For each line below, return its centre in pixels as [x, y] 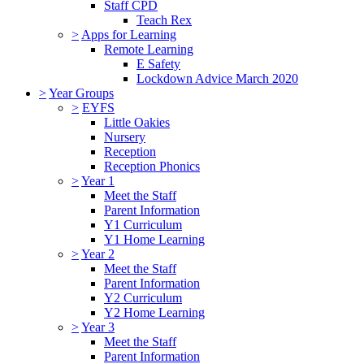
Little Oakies [137, 122]
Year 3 [98, 327]
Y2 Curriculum [143, 298]
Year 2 [98, 254]
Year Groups [81, 93]
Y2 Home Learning [154, 312]
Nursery [125, 137]
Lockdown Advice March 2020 [217, 78]
